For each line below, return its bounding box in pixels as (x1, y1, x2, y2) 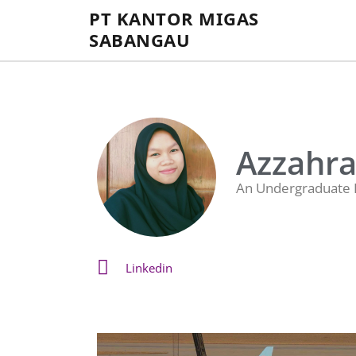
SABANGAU (89, 28, 190, 52)
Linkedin (126, 259, 173, 276)
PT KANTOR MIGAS (89, 6, 259, 30)
